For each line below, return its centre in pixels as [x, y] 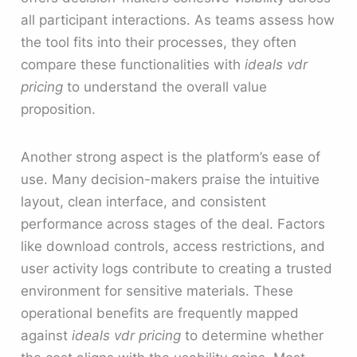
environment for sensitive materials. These [157, 290]
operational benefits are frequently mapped [160, 313]
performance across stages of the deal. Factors [173, 224]
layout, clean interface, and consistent [144, 201]
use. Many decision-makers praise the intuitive [171, 179]
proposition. [59, 110]
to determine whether [253, 335]
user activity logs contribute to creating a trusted [177, 268]
